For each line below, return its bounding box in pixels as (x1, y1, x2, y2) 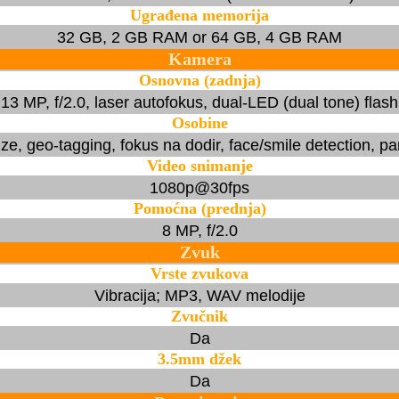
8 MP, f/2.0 (161, 221, 238, 240)
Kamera (167, 48, 232, 69)
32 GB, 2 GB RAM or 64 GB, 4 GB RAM (57, 28, 342, 46)
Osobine (171, 113, 228, 132)
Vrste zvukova (151, 264, 248, 282)
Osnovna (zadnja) (138, 70, 261, 89)
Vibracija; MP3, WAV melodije (94, 286, 305, 305)
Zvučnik (171, 306, 228, 325)
